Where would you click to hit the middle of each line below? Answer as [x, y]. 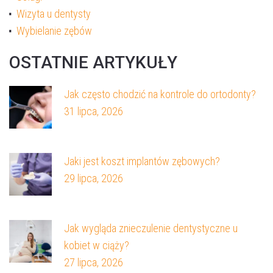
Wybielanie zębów [54, 31]
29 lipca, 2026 [94, 179]
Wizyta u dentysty [54, 14]
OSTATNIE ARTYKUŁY [93, 63]
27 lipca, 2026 [94, 263]
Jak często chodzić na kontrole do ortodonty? [160, 94]
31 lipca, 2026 [94, 112]
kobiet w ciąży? [97, 246]
